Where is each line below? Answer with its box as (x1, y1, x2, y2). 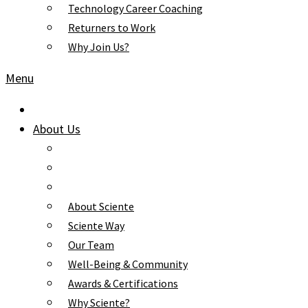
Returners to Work (68, 21, 155, 34)
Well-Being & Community (68, 257, 188, 271)
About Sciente (68, 199, 134, 213)
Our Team (68, 238, 114, 252)
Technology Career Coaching (68, 1, 203, 15)
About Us (33, 121, 80, 137)
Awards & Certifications (68, 276, 178, 290)
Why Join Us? (68, 40, 129, 54)
